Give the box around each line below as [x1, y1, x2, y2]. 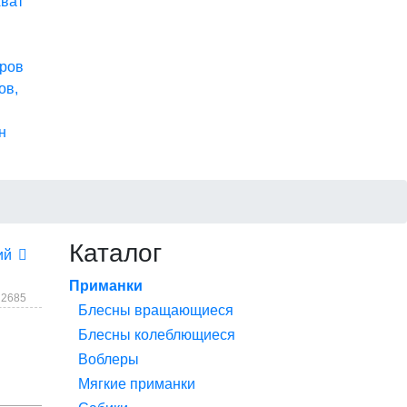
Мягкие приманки [78, 376, 195, 392]
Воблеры [78, 352, 139, 367]
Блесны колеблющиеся [78, 327, 235, 342]
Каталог [69, 239, 162, 267]
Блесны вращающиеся [78, 303, 233, 318]
